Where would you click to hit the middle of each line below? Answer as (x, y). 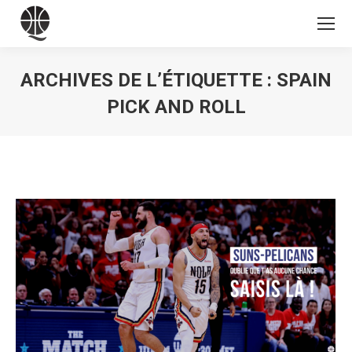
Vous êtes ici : (213, 130)
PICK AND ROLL (176, 107)
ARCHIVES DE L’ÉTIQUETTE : (148, 80)
